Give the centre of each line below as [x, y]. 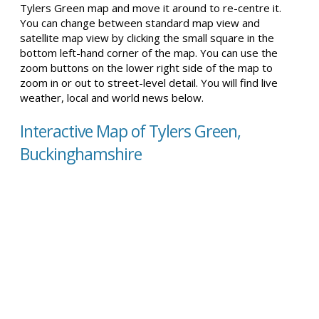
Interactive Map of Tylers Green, [130, 131]
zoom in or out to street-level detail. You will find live [149, 83]
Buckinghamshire [81, 154]
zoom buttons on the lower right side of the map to [146, 68]
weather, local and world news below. [112, 98]
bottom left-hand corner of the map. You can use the [149, 53]
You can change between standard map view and [140, 23]
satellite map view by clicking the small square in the [147, 38]
